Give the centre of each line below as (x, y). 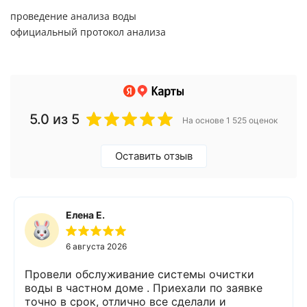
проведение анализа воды (73, 16)
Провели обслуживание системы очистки (139, 274)
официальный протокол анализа (88, 32)
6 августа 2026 (96, 246)
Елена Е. (85, 214)
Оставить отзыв (153, 156)
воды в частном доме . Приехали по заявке (89, 287)
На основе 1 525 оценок (230, 121)
